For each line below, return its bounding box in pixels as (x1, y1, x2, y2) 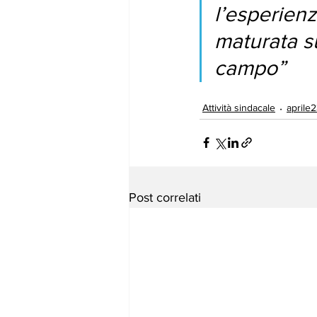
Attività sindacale (202, 102, 275, 114)
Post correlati (129, 190, 201, 204)
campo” (214, 57, 286, 80)
